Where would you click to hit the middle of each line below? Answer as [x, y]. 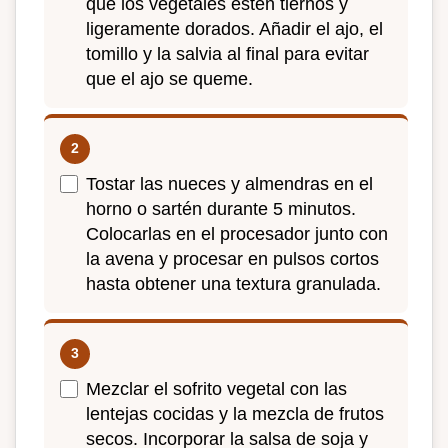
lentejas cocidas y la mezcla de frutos [235, 413]
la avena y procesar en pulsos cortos [232, 258]
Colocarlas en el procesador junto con [237, 233]
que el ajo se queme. [169, 79]
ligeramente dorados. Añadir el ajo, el [234, 29]
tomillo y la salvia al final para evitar [227, 54]
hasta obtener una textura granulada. [233, 283]
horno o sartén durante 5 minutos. [221, 208]
